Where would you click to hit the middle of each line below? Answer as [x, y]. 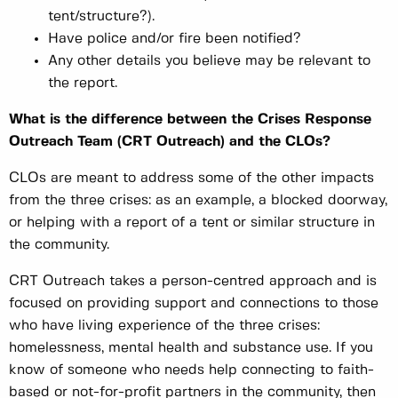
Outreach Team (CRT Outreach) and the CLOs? [170, 141]
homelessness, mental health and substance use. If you [191, 347]
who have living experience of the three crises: [164, 325]
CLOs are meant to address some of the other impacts [191, 178]
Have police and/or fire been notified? [175, 38]
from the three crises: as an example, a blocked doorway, [198, 200]
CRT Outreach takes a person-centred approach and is [193, 281]
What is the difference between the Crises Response [190, 119]
